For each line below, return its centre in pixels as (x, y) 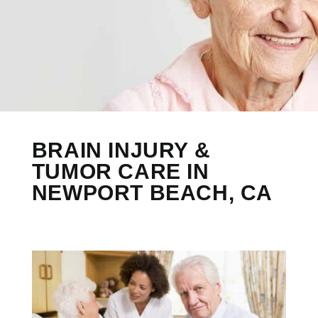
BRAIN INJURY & (121, 150)
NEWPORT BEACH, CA (152, 193)
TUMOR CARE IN (120, 172)
